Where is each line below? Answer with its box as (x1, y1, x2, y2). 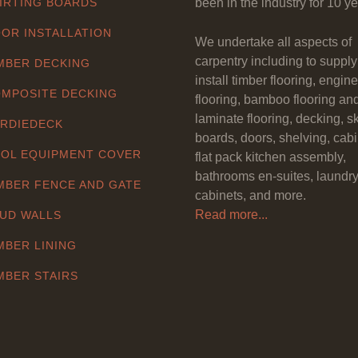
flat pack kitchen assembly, (195, 150, 346, 164)
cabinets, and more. (195, 189, 306, 202)
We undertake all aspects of (195, 35, 352, 49)
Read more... (195, 208, 268, 221)
